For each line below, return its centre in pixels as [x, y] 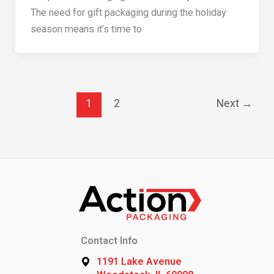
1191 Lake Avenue [139, 262]
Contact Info [109, 241]
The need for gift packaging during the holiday [128, 13]
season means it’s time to [86, 29]
